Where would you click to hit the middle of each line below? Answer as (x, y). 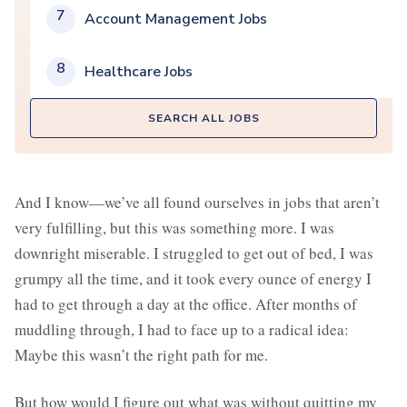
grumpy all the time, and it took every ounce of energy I (193, 279)
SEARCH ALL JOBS (203, 119)
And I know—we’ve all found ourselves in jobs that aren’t (197, 203)
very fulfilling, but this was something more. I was (174, 228)
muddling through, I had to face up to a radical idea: (182, 330)
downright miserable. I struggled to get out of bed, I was (194, 253)
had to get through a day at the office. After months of (186, 304)
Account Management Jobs (176, 20)
